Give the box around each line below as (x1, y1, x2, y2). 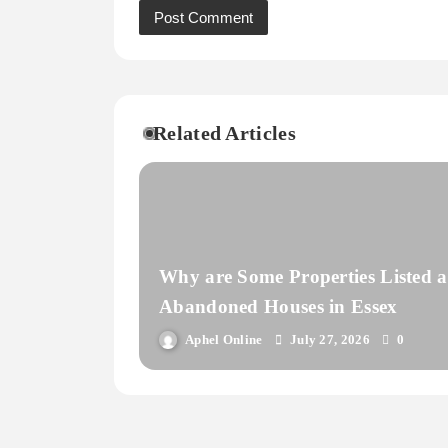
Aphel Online (185, 332, 263, 348)
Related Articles (153, 122, 296, 144)
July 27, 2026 (289, 332, 370, 348)
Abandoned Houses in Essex (159, 296, 398, 318)
